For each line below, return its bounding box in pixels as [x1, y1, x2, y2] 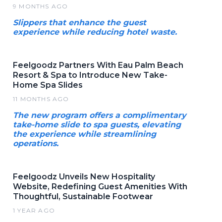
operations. [13, 138, 58, 148]
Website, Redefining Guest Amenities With [13, 181, 187, 191]
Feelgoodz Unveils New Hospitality [13, 171, 155, 181]
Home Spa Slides [13, 80, 83, 90]
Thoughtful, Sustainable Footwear [13, 191, 153, 201]
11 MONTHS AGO [13, 95, 69, 103]
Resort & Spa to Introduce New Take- [13, 70, 167, 80]
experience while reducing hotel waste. [13, 27, 177, 37]
